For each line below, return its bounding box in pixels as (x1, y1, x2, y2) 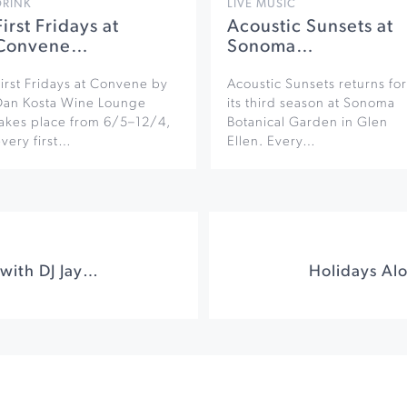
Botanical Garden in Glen (227, 116, 388, 130)
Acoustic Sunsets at (227, 18, 393, 36)
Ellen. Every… (227, 135, 316, 149)
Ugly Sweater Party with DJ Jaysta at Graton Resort (82, 263, 98, 281)
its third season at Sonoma (227, 97, 395, 111)
